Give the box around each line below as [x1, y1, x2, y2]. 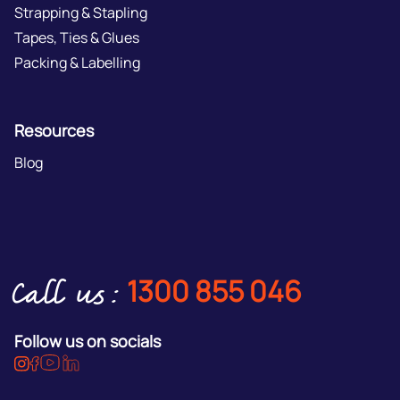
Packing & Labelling [14, 53, 140, 73]
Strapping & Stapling [14, 3, 147, 23]
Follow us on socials [14, 330, 161, 353]
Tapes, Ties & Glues [14, 28, 139, 48]
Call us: [14, 276, 118, 320]
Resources [14, 120, 94, 142]
